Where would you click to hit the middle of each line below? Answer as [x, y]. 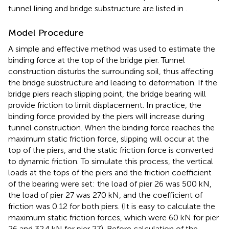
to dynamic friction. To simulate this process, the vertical [111, 161]
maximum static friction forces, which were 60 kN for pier [113, 217]
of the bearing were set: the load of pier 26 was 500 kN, [110, 184]
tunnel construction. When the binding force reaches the [111, 127]
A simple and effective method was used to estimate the [112, 49]
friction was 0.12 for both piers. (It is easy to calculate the [112, 206]
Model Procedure [46, 32]
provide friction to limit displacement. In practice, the [105, 105]
